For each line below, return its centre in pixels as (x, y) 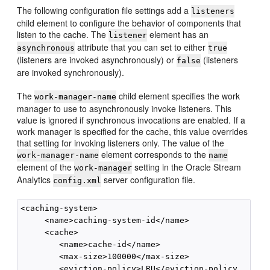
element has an (178, 34)
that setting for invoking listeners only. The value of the (121, 143)
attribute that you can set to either (142, 47)
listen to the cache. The (63, 34)
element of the (46, 167)
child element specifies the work (178, 96)
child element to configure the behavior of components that (129, 23)
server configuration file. (149, 180)
